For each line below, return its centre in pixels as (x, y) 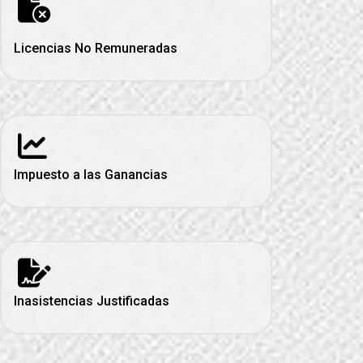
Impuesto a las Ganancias (90, 174)
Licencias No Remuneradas (95, 48)
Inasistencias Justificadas (91, 301)
